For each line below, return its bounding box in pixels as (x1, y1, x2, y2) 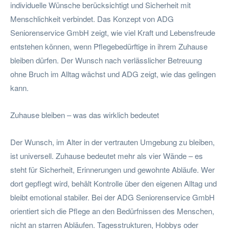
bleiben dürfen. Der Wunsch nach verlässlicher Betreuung (10, 54, 202, 65)
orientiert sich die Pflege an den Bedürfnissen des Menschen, (10, 205, 214, 216)
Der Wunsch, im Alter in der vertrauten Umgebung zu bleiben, (10, 136, 215, 147)
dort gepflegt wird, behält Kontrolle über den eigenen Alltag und (10, 177, 217, 189)
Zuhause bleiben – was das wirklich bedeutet (10, 109, 159, 120)
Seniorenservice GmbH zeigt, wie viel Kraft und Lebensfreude (10, 27, 215, 38)
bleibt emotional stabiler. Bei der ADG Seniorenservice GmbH (10, 191, 215, 202)
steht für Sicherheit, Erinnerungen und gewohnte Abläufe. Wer (10, 164, 215, 175)
